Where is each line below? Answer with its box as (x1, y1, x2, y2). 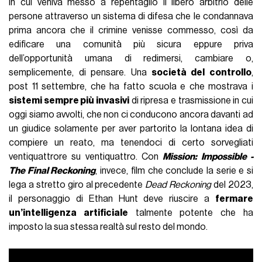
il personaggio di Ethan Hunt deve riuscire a (9, 194, 215, 204)
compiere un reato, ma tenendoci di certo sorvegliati (9, 138, 253, 148)
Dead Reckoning (145, 180, 212, 190)
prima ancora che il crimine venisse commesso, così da (9, 26, 253, 36)
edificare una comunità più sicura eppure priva (9, 40, 253, 50)
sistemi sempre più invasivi (9, 96, 130, 106)
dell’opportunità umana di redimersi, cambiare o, (9, 54, 253, 64)
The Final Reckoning (9, 166, 96, 176)
